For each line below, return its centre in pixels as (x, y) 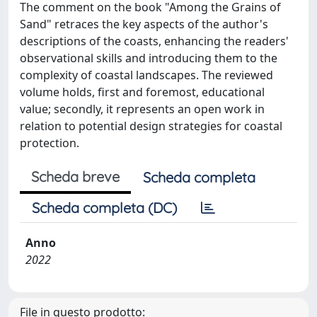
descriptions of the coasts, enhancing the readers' (154, 41)
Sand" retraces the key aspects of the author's (144, 24)
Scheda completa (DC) (104, 207)
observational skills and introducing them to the (149, 58)
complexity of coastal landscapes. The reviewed (146, 75)
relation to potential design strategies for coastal (151, 126)
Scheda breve (75, 176)
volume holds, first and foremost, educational (142, 92)
